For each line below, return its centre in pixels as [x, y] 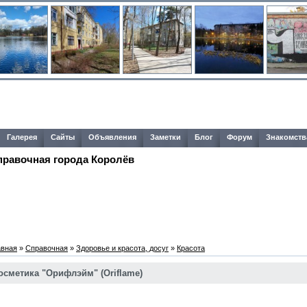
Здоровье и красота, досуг [122, 248]
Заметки [165, 137]
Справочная [47, 248]
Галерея [22, 137]
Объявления [112, 137]
